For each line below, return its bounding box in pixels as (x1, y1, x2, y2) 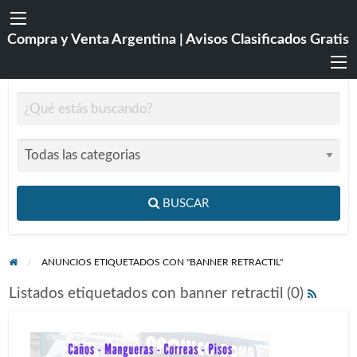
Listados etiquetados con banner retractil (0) (8, 285, 308, 301)
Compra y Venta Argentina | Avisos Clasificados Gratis (6, 32, 349, 48)
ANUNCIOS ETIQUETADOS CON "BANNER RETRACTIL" (41, 257, 284, 267)
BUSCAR (163, 197, 209, 210)
